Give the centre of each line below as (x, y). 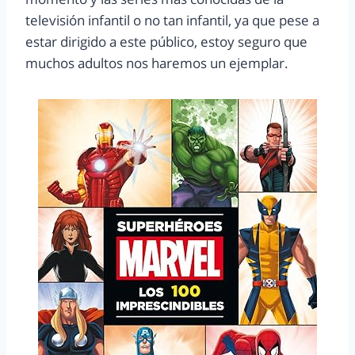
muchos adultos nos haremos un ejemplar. (157, 63)
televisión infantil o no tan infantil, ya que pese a (172, 21)
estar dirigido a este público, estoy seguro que (166, 42)
